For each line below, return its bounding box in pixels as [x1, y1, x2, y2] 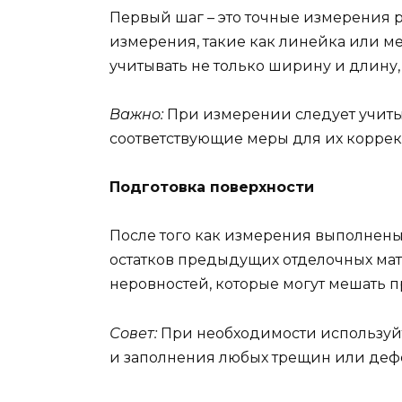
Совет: [109, 324, 157, 342]
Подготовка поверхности [109, 179, 314, 197]
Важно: [109, 106, 163, 124]
